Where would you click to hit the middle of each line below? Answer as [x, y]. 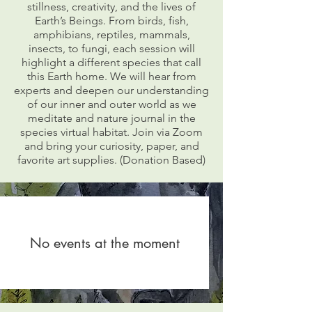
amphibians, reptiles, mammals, [111, 34]
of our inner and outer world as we [111, 104]
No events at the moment [104, 243]
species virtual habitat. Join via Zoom [111, 132]
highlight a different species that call [111, 62]
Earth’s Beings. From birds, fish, [111, 20]
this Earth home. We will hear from [111, 76]
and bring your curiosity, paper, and [111, 146]
